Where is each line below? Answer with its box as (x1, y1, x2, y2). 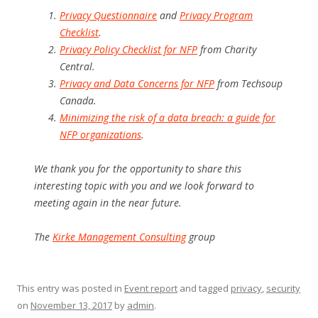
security (266, 282, 300, 295)
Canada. (60, 94, 97, 107)
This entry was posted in (17, 282, 124, 295)
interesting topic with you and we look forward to (34, 179, 254, 192)
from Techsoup (214, 77, 283, 90)
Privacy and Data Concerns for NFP (60, 77, 214, 90)
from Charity (197, 43, 256, 56)
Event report (124, 282, 177, 295)
